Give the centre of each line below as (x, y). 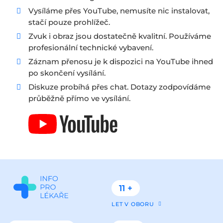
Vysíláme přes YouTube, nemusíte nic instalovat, (119, 11)
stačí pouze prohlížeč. (69, 22)
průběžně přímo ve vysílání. (79, 98)
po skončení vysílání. (67, 73)
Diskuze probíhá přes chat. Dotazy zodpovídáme (119, 87)
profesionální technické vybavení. (91, 48)
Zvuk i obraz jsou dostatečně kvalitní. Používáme (120, 36)
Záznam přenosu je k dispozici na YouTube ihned (121, 61)
